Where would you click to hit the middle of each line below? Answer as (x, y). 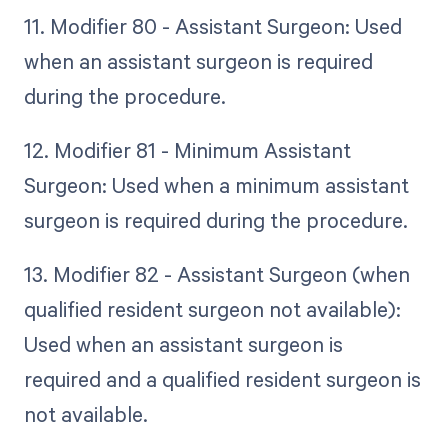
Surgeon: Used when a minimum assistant (216, 185)
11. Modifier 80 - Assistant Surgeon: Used (212, 25)
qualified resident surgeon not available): (212, 309)
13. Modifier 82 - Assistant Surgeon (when (216, 274)
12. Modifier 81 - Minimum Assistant (187, 150)
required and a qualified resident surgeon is (222, 379)
